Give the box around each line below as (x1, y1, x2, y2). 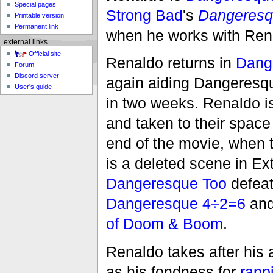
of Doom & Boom (105, 215, 223, 233)
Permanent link (15, 23, 59, 30)
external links (3, 38, 48, 46)
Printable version (15, 12, 65, 19)
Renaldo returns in (105, 54, 236, 72)
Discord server (15, 72, 60, 80)
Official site (29, 50, 62, 58)
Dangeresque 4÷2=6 (105, 195, 246, 213)
